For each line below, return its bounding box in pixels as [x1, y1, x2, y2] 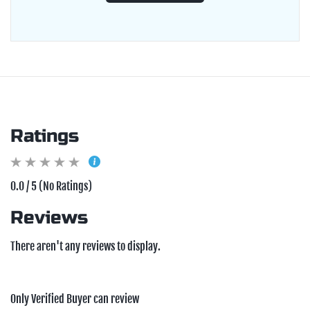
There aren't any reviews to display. [10, 239, 161, 253]
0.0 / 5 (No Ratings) [10, 179, 92, 193]
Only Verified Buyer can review [10, 291, 139, 306]
